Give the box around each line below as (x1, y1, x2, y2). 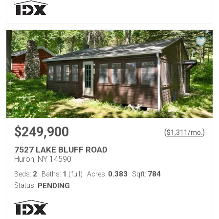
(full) (67, 170, 83, 178)
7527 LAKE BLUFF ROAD (14, 145, 108, 154)
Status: (14, 181, 36, 189)
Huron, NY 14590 (14, 154, 71, 164)
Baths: (42, 170, 63, 178)
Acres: (87, 170, 108, 178)
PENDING (38, 181, 70, 190)
